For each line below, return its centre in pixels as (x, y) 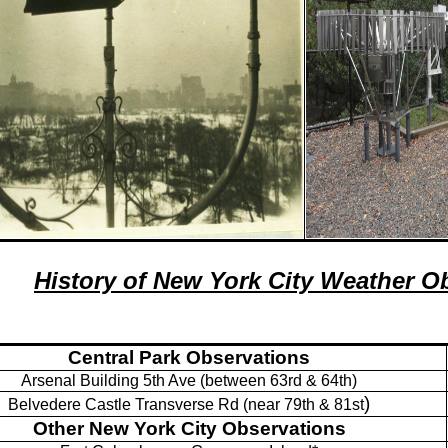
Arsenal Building (82, 380)
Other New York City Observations (189, 428)
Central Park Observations (189, 357)
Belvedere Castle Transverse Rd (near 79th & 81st (186, 404)
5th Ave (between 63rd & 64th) (250, 380)
